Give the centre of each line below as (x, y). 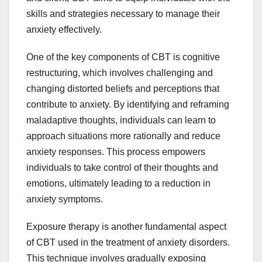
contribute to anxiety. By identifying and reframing (128, 104)
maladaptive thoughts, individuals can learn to (121, 120)
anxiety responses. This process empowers (116, 151)
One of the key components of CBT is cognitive (123, 57)
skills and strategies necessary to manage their (123, 13)
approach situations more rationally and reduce (123, 136)
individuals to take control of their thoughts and (122, 167)
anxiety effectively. (64, 29)
